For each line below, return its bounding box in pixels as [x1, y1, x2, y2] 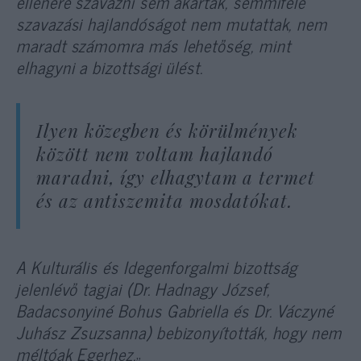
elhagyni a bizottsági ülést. [16, 53, 204, 81]
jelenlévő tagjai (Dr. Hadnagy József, [16, 274, 271, 302]
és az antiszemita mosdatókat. [36, 189, 293, 214]
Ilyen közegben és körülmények [36, 118, 298, 143]
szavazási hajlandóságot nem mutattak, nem [16, 10, 328, 38]
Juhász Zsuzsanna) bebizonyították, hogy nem [16, 317, 342, 346]
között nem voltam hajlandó [36, 142, 274, 167]
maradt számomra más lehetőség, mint [16, 31, 291, 60]
